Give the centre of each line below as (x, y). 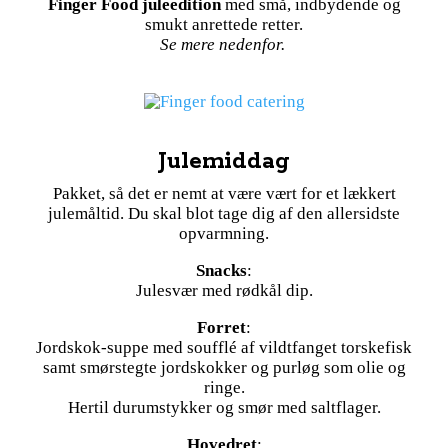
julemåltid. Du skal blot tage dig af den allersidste (224, 214)
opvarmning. (224, 234)
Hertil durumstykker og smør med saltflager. (224, 408)
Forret (221, 328)
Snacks (221, 271)
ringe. (224, 388)
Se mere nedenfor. (224, 45)
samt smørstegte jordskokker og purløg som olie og (224, 368)
